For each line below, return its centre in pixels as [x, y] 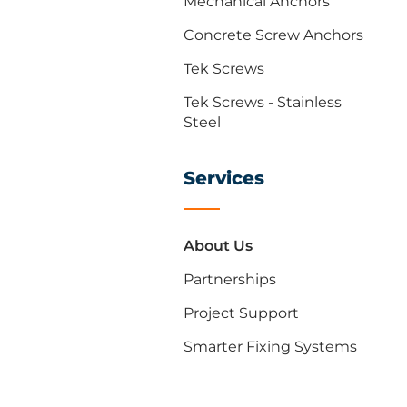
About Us [218, 246]
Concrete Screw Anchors [273, 35]
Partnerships [230, 279]
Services [224, 178]
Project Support [241, 313]
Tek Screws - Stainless [263, 102]
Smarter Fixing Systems [270, 347]
